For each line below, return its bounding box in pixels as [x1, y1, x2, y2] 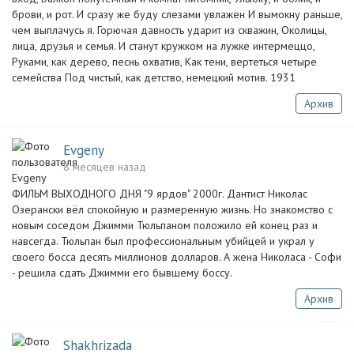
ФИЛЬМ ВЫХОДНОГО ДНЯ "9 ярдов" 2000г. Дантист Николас [12, 186, 307, 201]
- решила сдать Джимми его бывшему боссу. [12, 265, 232, 280]
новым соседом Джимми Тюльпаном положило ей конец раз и [12, 218, 318, 232]
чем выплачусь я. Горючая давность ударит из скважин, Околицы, [12, 23, 326, 37]
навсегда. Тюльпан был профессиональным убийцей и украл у [12, 234, 314, 248]
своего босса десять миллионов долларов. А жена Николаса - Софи [12, 250, 341, 264]
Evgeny [63, 141, 104, 159]
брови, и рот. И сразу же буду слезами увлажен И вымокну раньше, [12, 7, 342, 21]
